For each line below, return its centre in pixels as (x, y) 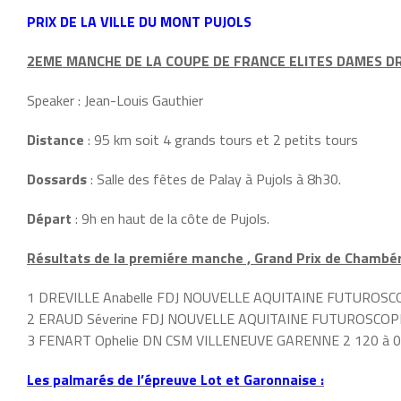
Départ (49, 218)
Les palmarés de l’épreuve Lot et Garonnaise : (175, 379)
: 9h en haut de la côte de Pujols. (171, 218)
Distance (55, 139)
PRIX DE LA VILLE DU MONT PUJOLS (139, 21)
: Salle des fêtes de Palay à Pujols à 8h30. (214, 179)
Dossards (57, 179)
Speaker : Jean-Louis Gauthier (115, 100)
